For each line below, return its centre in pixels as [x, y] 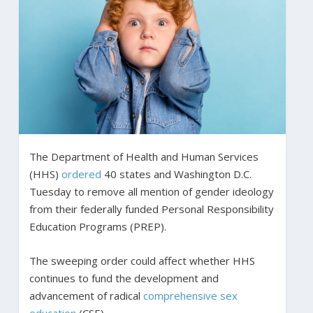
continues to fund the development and [124, 278]
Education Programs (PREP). [97, 226]
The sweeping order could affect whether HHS [142, 260]
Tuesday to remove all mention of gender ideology [151, 191]
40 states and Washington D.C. [176, 174]
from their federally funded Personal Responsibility [151, 209]
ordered [81, 174]
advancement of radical [86, 295]
